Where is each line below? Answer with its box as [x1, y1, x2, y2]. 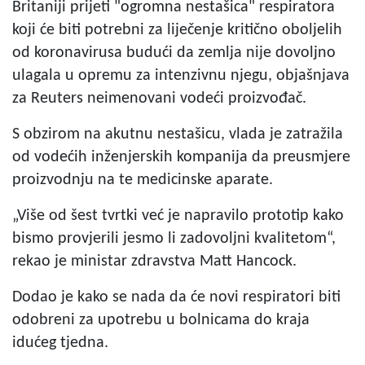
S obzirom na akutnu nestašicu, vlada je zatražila [12, 125, 343, 143]
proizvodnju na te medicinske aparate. [12, 171, 273, 188]
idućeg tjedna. [12, 334, 108, 351]
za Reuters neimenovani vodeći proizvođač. [12, 90, 306, 107]
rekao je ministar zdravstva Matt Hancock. [12, 253, 297, 270]
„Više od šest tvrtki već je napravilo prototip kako [12, 207, 344, 224]
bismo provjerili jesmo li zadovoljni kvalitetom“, [12, 230, 336, 247]
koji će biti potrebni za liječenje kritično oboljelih [12, 21, 342, 38]
